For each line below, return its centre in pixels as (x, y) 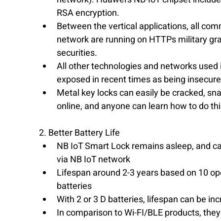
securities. (79, 53)
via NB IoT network (95, 160)
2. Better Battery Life (80, 133)
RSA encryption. (90, 13)
